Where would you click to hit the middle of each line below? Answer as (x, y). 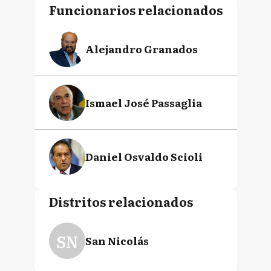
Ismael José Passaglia (143, 103)
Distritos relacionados (121, 201)
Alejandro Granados (141, 49)
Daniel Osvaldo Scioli (144, 156)
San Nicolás (117, 240)
